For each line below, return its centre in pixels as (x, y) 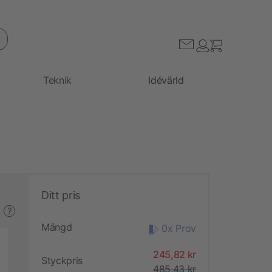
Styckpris (62, 260)
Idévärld (166, 80)
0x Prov (179, 228)
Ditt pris (61, 195)
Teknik (58, 80)
